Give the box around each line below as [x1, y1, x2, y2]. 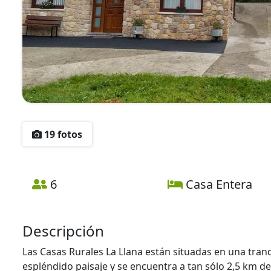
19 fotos [42, 128, 82, 141]
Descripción [22, 221, 104, 241]
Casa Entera [183, 176, 253, 192]
